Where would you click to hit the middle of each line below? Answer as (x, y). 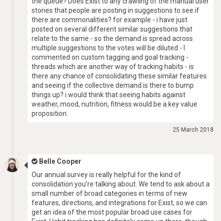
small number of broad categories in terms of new (110, 193)
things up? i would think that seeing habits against (109, 95)
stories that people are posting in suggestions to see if (115, 10)
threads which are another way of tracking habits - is (113, 67)
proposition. (50, 113)
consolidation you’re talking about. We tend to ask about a (121, 184)
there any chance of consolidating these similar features (119, 76)
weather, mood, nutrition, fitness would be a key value (114, 104)
